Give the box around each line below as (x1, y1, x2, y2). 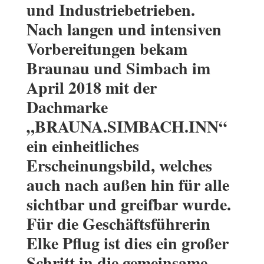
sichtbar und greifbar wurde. (26, 192, 231, 217)
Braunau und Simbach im (26, 56, 210, 81)
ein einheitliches (26, 134, 139, 159)
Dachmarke (26, 95, 108, 120)
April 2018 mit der (26, 75, 157, 100)
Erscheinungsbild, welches (26, 153, 212, 178)
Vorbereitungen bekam (26, 37, 187, 61)
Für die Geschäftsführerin (26, 212, 210, 236)
